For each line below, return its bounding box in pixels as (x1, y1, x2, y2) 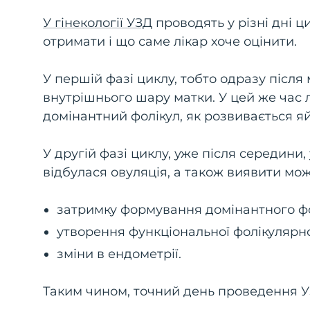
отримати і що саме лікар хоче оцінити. (43, 33, 297, 49)
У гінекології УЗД (43, 15, 152, 30)
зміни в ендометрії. (57, 246, 181, 262)
